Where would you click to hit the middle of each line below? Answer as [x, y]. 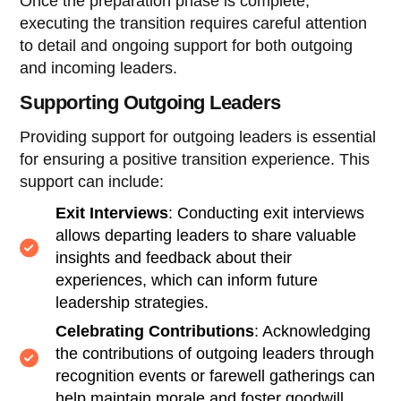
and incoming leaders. [99, 68]
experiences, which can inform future [187, 280]
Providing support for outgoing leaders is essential [198, 137]
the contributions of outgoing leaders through [215, 353]
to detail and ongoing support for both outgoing [187, 45]
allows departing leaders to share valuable [206, 235]
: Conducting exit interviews [267, 213]
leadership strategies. [132, 302]
